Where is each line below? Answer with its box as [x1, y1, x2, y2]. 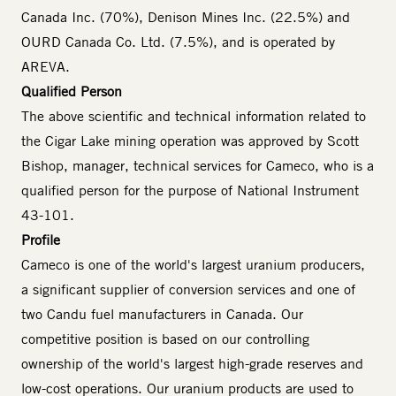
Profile [21, 232, 60, 248]
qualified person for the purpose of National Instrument [21, 182, 359, 199]
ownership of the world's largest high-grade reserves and [21, 355, 363, 372]
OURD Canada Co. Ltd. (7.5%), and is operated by [21, 34, 335, 50]
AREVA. [21, 58, 70, 75]
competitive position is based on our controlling [21, 331, 309, 347]
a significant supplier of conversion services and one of [21, 281, 355, 298]
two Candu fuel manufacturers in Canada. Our [21, 306, 303, 323]
